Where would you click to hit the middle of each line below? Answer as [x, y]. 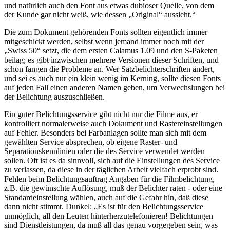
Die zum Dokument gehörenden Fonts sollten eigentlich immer [106, 32]
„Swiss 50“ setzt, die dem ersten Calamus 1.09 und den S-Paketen [111, 50]
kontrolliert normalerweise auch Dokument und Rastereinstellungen [113, 123]
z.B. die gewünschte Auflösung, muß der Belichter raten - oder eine [113, 188]
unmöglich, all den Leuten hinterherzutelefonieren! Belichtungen [109, 216]
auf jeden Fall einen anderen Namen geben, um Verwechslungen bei [114, 87]
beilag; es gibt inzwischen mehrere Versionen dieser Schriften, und [111, 60]
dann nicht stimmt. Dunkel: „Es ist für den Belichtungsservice [104, 206]
